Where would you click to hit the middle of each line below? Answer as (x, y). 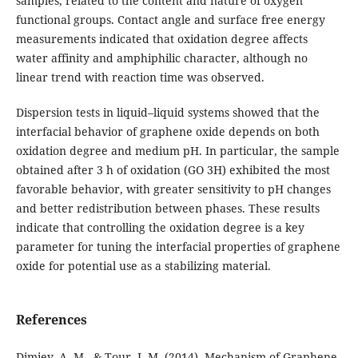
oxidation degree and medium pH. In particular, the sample (177, 150)
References (51, 320)
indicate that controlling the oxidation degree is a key (160, 227)
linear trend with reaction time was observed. (140, 77)
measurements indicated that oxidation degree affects (161, 38)
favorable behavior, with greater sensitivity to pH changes (173, 189)
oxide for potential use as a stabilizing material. (143, 265)
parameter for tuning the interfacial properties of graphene (178, 246)
